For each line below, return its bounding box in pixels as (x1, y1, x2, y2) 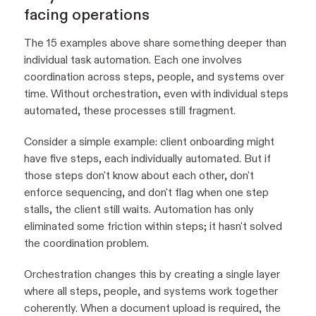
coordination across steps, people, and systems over (24, 70, 284, 84)
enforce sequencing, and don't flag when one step (24, 186, 269, 200)
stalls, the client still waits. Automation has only (24, 202, 254, 217)
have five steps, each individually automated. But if (24, 152, 271, 166)
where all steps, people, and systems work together (24, 284, 278, 298)
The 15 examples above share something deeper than (24, 36, 286, 50)
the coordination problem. (24, 236, 149, 250)
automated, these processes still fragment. (24, 104, 236, 118)
